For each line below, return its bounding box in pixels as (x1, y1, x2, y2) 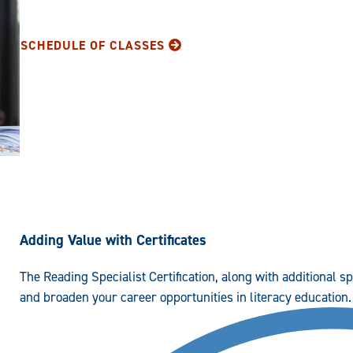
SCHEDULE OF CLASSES (20, 37, 165, 54)
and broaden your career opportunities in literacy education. (19, 288, 351, 307)
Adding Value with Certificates (19, 230, 206, 251)
